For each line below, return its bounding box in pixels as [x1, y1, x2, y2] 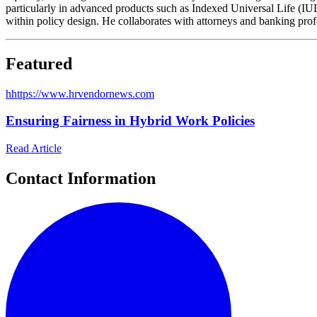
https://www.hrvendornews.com [11, 87, 154, 100]
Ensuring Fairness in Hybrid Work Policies [6, 113, 255, 129]
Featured [6, 54, 72, 73]
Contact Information [6, 168, 156, 188]
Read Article [6, 142, 62, 154]
